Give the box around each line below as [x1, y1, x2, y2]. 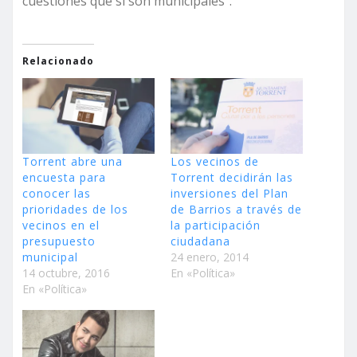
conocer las [22, 186, 91, 202]
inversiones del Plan [171, 186, 288, 202]
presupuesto [22, 233, 96, 249]
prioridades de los [22, 202, 128, 218]
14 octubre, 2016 [22, 265, 110, 281]
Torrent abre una [22, 154, 123, 170]
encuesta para [22, 170, 106, 186]
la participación [171, 218, 261, 233]
